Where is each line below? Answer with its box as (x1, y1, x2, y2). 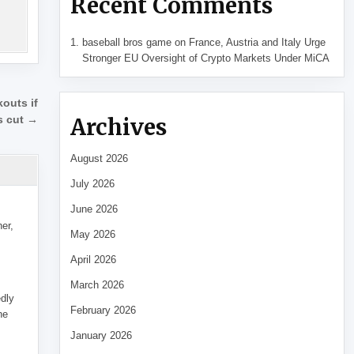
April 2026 (70, 254, 116, 266)
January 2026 (70, 330, 132, 342)
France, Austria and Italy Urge (189, 36, 326, 48)
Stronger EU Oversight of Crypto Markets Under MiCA (82, 51, 330, 64)
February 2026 (70, 304, 136, 317)
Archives (70, 112, 167, 141)
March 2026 (70, 279, 124, 292)
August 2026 (70, 153, 128, 165)
